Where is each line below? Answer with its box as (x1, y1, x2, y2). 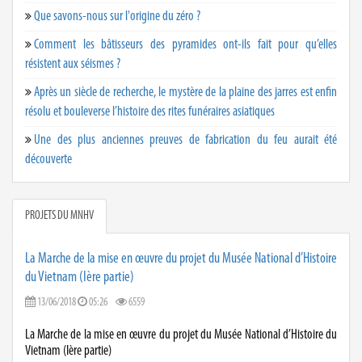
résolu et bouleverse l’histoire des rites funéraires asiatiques (25, 104, 275, 119)
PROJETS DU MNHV (25, 209, 94, 222)
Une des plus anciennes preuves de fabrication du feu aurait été (34, 133, 337, 147)
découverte (25, 152, 72, 166)
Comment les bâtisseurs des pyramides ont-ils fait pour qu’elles (34, 37, 337, 52)
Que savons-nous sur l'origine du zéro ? (34, 9, 200, 23)
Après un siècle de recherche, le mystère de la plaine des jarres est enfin (34, 85, 337, 99)
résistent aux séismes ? (25, 57, 120, 71)
